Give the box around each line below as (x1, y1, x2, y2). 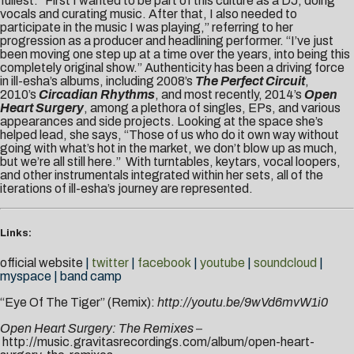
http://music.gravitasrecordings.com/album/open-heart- (2, 335, 314, 349)
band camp (60, 269, 122, 284)
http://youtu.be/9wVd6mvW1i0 (157, 296, 328, 310)
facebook (137, 256, 191, 270)
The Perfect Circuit (195, 74, 305, 88)
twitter (92, 256, 129, 270)
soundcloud (254, 256, 317, 270)
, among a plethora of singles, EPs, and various (84, 101, 341, 115)
